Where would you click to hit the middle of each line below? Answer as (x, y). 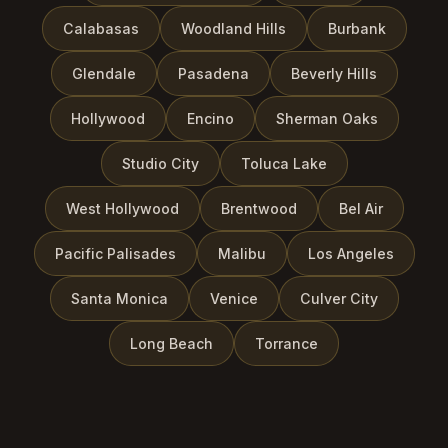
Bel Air (360, 209)
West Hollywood (122, 209)
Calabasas (100, 29)
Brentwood (258, 209)
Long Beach (171, 344)
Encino (210, 119)
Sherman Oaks (326, 119)
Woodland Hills (233, 29)
